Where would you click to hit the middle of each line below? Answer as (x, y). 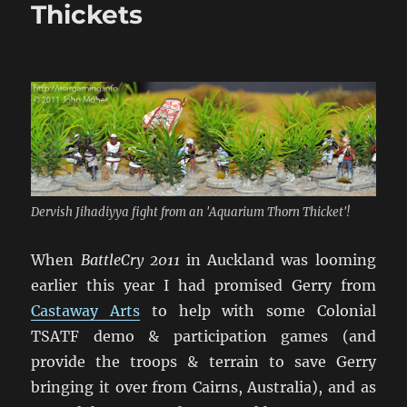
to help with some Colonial (258, 311)
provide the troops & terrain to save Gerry (203, 362)
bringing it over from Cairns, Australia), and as (203, 387)
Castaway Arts (86, 311)
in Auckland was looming (278, 260)
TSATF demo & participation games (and (203, 337)
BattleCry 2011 (130, 260)
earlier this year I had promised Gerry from (203, 286)
